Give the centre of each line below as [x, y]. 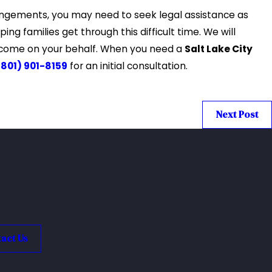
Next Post [237, 115]
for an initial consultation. [128, 66]
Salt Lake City [219, 49]
